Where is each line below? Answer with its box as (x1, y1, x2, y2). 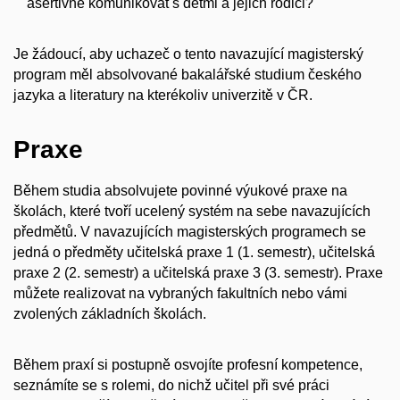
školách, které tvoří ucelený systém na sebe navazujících (13, 204, 371, 220)
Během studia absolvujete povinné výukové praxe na (13, 183, 347, 199)
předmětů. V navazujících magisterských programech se (13, 224, 366, 240)
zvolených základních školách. (13, 306, 206, 322)
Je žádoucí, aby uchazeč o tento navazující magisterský (13, 46, 363, 62)
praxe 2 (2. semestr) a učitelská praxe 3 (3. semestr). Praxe (13, 265, 383, 281)
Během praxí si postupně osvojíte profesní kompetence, (13, 356, 362, 372)
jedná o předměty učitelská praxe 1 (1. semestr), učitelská (13, 245, 375, 261)
